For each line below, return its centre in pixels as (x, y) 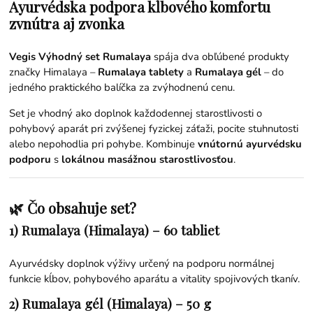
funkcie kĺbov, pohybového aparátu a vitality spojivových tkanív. (155, 278)
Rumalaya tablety (141, 72)
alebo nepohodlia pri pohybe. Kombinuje (104, 144)
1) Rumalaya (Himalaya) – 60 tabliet (115, 230)
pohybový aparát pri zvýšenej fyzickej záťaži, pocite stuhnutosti (154, 128)
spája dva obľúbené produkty (220, 56)
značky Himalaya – (54, 72)
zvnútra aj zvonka (67, 23)
